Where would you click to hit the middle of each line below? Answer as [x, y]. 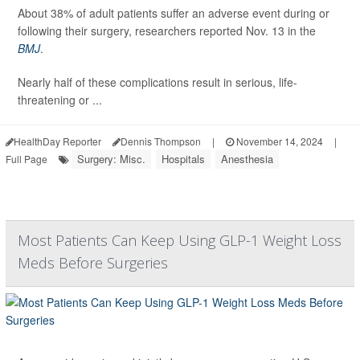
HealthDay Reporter [57, 141]
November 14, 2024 [278, 141]
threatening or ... [60, 100]
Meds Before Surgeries [93, 263]
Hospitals [183, 159]
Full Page [27, 159]
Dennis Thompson [161, 141]
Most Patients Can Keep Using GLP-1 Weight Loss [180, 241]
